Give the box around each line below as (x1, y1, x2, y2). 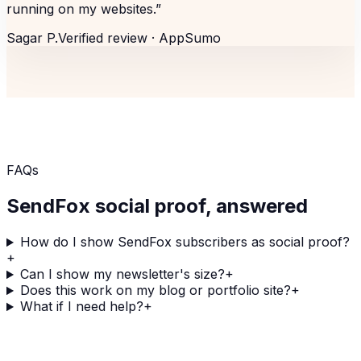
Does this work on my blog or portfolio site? (19, 282, 291, 299)
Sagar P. (6, 30, 58, 47)
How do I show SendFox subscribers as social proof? (19, 234, 350, 251)
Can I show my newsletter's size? (19, 266, 225, 283)
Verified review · (58, 30, 159, 47)
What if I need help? (19, 298, 143, 315)
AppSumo (159, 30, 221, 47)
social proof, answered (90, 194, 308, 218)
